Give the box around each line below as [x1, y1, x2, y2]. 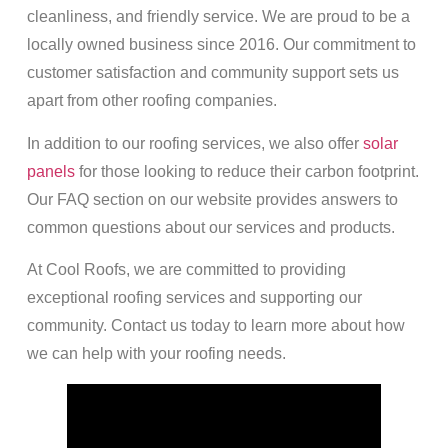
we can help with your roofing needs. [26, 345, 286, 363]
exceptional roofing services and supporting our [26, 289, 362, 307]
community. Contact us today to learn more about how [26, 317, 405, 335]
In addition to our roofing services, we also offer [26, 134, 363, 152]
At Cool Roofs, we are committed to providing [26, 261, 346, 279]
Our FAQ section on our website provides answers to [26, 190, 398, 208]
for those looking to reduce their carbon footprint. [74, 162, 419, 180]
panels [26, 162, 75, 180]
